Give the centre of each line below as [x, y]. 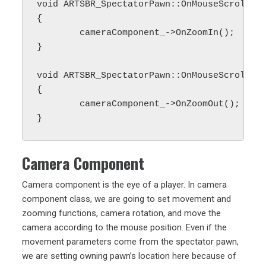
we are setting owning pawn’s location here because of [129, 256]
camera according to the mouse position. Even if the [125, 227]
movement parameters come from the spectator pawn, [131, 241]
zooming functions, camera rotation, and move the [122, 213]
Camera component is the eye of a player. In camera [125, 184]
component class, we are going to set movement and [127, 199]
